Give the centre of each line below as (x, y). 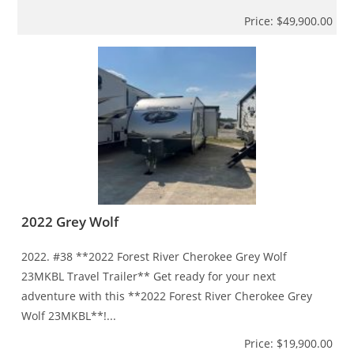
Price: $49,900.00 (288, 21)
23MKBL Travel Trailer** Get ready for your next (149, 276)
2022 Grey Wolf (70, 221)
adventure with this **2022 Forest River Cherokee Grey (167, 296)
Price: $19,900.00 (288, 343)
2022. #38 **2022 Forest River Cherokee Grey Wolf (154, 256)
